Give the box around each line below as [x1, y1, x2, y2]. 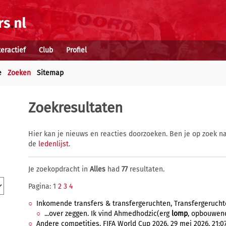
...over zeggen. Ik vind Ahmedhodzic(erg [44, 209, 172, 218]
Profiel [66, 46, 87, 54]
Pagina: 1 [28, 182, 58, 191]
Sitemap [37, 69, 64, 77]
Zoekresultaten [28, 99, 123, 116]
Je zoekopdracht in [28, 165, 90, 174]
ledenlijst [38, 140, 69, 148]
